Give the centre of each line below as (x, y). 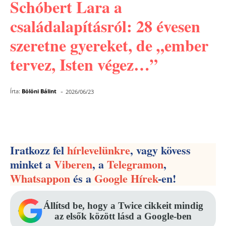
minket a (32, 164)
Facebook (51, 118)
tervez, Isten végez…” (84, 64)
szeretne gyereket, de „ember (109, 45)
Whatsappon (40, 178)
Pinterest (120, 118)
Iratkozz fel (39, 150)
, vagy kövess (160, 150)
